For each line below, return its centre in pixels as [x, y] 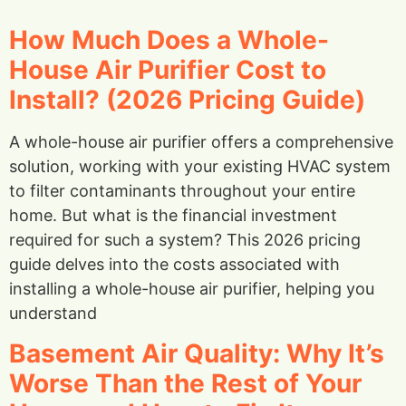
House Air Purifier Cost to [168, 70]
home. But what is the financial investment [173, 216]
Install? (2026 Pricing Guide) [187, 100]
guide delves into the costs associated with [174, 265]
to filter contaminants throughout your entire [182, 191]
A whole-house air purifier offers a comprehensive [201, 142]
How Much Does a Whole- [169, 40]
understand [53, 314]
